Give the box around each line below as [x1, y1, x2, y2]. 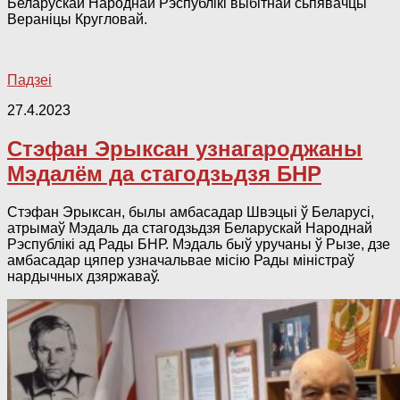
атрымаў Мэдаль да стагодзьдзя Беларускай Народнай [7, 220, 372, 236]
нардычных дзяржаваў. [7, 268, 160, 284]
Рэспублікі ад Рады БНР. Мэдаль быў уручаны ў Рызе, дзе [7, 236, 390, 252]
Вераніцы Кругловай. [7, 11, 147, 27]
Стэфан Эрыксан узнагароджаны [7, 136, 362, 161]
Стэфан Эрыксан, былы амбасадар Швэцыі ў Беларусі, [7, 204, 374, 220]
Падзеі [7, 71, 52, 87]
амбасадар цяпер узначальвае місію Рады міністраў [7, 252, 354, 268]
